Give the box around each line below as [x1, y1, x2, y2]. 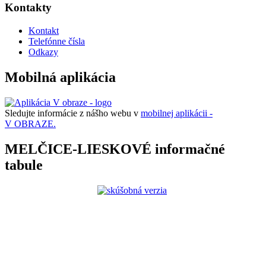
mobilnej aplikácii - [141, 107, 213, 118]
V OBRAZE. [5, 118, 56, 129]
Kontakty [5, 1, 52, 14]
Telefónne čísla [28, 36, 85, 46]
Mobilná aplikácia [5, 69, 116, 85]
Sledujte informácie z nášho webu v [5, 107, 141, 118]
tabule [5, 157, 43, 173]
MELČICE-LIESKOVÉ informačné [5, 141, 225, 157]
